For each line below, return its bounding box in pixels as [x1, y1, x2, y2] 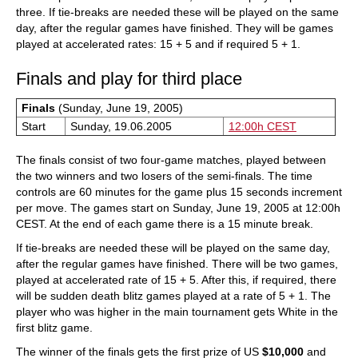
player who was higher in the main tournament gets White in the [16, 305, 338, 318]
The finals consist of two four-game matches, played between [16, 153, 326, 166]
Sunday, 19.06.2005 [70, 120, 172, 133]
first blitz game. [16, 321, 93, 334]
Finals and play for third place [16, 69, 242, 89]
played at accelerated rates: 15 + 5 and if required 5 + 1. [16, 38, 300, 50]
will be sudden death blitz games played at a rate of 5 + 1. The [16, 289, 331, 302]
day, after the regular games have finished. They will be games [16, 22, 333, 34]
